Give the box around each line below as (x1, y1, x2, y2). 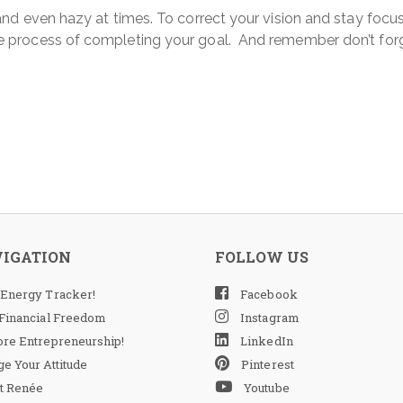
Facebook (237, 286, 298, 302)
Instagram (237, 309, 300, 326)
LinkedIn (237, 333, 293, 349)
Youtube (241, 380, 290, 396)
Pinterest (238, 356, 294, 372)
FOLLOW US (215, 247, 309, 266)
